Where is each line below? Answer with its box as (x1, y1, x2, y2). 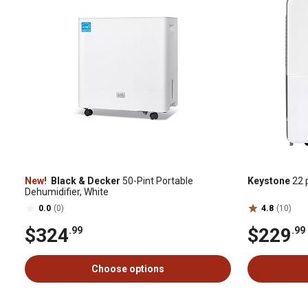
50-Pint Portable (120, 175, 193, 186)
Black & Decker (49, 175, 120, 186)
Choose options (91, 263, 164, 274)
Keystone (247, 175, 290, 186)
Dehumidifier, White (25, 186, 109, 197)
